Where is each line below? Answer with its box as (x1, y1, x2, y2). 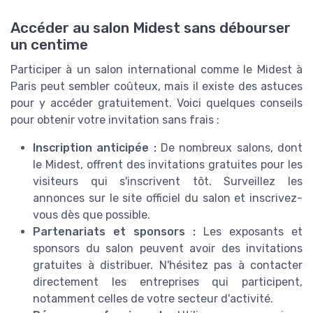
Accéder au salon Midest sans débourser (10, 20, 291, 37)
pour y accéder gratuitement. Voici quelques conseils (10, 96, 303, 110)
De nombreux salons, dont (156, 141, 303, 155)
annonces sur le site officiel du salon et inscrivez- (33, 191, 303, 205)
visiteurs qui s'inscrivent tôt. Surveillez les (33, 175, 303, 189)
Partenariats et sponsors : (33, 225, 196, 239)
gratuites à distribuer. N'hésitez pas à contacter (33, 259, 303, 272)
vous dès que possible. (33, 208, 150, 222)
